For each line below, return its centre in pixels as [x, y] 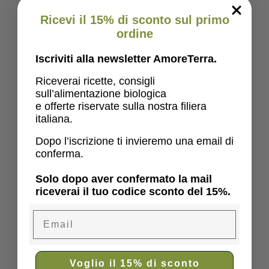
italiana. [54, 119]
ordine [134, 34]
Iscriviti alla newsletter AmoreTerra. [126, 59]
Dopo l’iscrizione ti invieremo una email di [134, 141]
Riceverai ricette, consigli [95, 81]
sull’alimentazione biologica [101, 94]
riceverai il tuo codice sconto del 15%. [133, 192]
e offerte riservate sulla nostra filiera [121, 106]
